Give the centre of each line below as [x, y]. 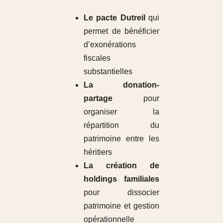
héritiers [98, 152]
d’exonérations [110, 44]
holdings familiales [121, 179]
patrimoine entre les [121, 138]
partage [98, 98]
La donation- [121, 85]
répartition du [121, 125]
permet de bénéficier [121, 31]
